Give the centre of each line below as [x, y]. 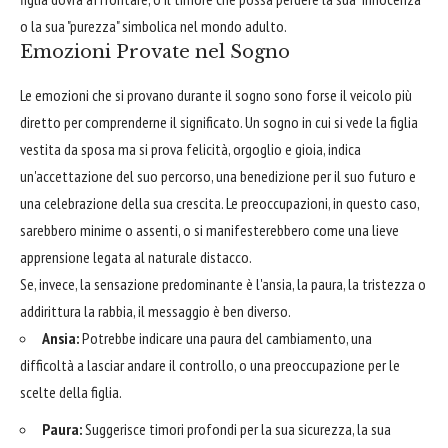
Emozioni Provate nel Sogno [155, 52]
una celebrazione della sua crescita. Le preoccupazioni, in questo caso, [219, 203]
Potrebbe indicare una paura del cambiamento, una [225, 338]
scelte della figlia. [71, 392]
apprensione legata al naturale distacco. [136, 257]
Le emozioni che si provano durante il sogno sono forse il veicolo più [216, 95]
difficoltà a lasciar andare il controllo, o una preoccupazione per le [210, 365]
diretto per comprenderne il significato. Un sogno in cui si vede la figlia [219, 122]
